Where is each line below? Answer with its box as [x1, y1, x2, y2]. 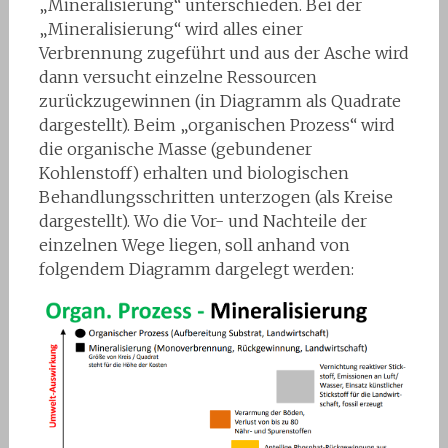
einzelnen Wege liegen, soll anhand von [38, 235, 350, 256]
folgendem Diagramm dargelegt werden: [38, 259, 354, 280]
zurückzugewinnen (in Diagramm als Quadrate [38, 91, 401, 112]
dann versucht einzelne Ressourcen [38, 67, 317, 88]
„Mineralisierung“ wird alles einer [38, 19, 303, 40]
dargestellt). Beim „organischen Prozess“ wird [38, 115, 395, 136]
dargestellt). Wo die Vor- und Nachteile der [38, 211, 367, 232]
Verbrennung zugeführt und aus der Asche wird [38, 43, 409, 64]
